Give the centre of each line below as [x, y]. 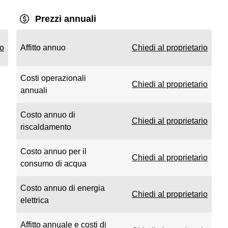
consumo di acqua [53, 164]
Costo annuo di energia [63, 188]
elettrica [35, 200]
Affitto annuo [43, 48]
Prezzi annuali [66, 19]
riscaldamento [46, 127]
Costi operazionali [53, 78]
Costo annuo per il [53, 151]
